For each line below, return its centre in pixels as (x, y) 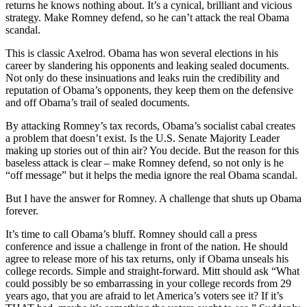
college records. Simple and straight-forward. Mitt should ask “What (152, 271)
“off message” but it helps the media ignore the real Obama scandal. (151, 175)
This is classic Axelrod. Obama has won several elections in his (142, 53)
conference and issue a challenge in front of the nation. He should (147, 246)
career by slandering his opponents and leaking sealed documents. (147, 65)
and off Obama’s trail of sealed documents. (98, 102)
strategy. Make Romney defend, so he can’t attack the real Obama (147, 17)
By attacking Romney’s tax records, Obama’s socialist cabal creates (150, 125)
